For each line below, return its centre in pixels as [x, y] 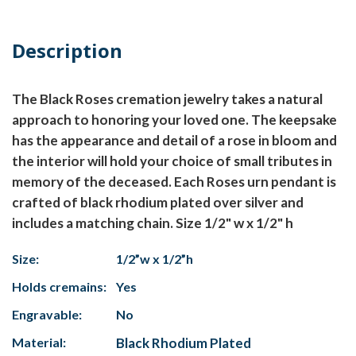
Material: [39, 342]
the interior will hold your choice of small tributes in [172, 161]
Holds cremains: [59, 287]
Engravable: [47, 315]
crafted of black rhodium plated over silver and [158, 203]
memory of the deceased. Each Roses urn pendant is [174, 182]
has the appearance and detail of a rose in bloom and [174, 141]
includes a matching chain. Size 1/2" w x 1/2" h [153, 223]
